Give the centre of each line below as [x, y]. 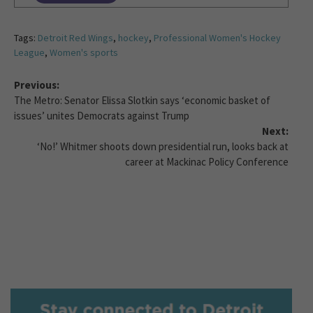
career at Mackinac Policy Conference [207, 162]
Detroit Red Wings [75, 38]
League [29, 53]
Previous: [37, 85]
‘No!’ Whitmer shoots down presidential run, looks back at [163, 147]
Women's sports [84, 53]
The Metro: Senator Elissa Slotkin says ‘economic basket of [142, 101]
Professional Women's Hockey [217, 38]
